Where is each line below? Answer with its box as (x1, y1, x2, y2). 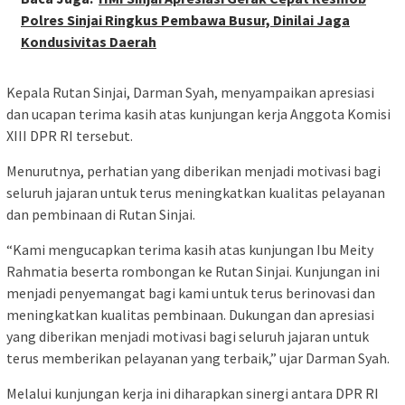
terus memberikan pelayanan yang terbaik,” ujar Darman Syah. (6, 348, 390, 367)
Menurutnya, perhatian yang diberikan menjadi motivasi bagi (6, 161, 381, 180)
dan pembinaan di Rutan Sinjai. (6, 204, 195, 223)
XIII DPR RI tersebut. (6, 126, 133, 145)
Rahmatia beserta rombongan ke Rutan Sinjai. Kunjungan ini (6, 261, 380, 280)
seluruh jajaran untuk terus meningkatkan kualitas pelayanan (6, 183, 385, 202)
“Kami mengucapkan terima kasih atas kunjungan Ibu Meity (6, 240, 373, 259)
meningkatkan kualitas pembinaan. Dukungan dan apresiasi (6, 305, 374, 324)
